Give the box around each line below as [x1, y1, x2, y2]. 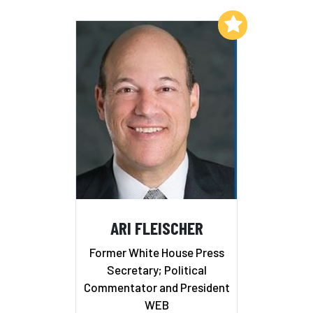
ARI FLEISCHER [110, 216, 203, 238]
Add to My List [145, 17, 215, 31]
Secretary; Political [106, 263, 207, 277]
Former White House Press [89, 245, 224, 260]
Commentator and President [83, 280, 230, 295]
